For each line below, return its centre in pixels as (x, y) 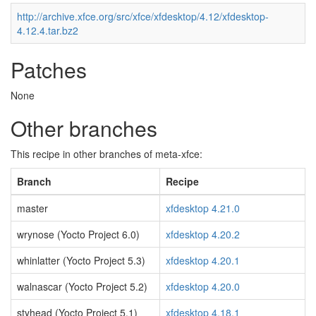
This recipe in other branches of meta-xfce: (107, 154)
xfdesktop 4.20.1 (203, 260)
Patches (49, 69)
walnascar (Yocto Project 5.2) (82, 286)
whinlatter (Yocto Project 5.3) (81, 260)
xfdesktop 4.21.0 (203, 208)
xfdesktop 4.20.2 (203, 234)
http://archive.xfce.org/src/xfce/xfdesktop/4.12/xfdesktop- (143, 16)
